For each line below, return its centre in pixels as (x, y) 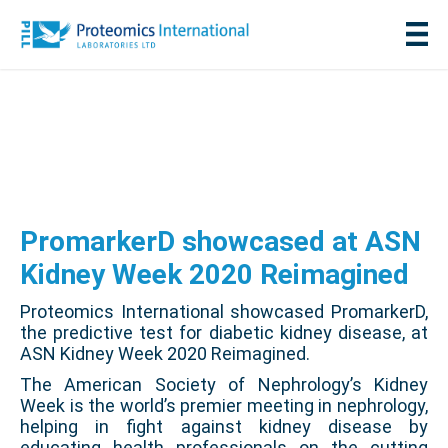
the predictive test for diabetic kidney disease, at (224, 333)
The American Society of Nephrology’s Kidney (224, 385)
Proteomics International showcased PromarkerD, (224, 312)
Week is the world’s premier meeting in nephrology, (224, 406)
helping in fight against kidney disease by (224, 427)
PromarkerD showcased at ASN (220, 242)
